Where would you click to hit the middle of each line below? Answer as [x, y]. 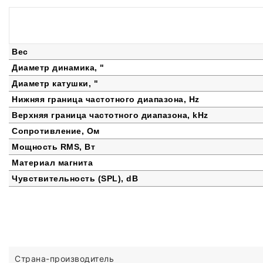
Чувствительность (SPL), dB [75, 178]
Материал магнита [52, 163]
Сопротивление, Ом [56, 131]
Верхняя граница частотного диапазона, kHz [110, 115]
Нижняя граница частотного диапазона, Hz [106, 99]
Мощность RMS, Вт [53, 147]
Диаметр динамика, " [58, 68]
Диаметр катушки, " [55, 83]
